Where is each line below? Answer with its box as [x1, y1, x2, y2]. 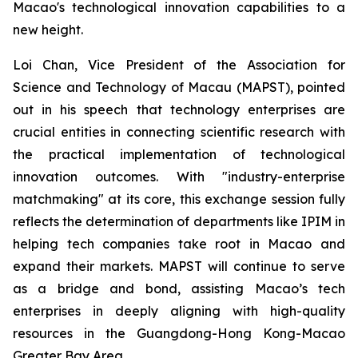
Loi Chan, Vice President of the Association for [13, 57, 345, 73]
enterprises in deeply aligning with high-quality [13, 303, 345, 319]
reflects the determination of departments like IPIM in [13, 213, 345, 229]
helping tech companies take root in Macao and [13, 236, 345, 252]
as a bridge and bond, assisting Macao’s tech [13, 280, 345, 296]
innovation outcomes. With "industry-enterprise [13, 169, 345, 185]
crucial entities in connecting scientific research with [13, 124, 345, 140]
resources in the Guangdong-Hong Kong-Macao [13, 325, 345, 341]
